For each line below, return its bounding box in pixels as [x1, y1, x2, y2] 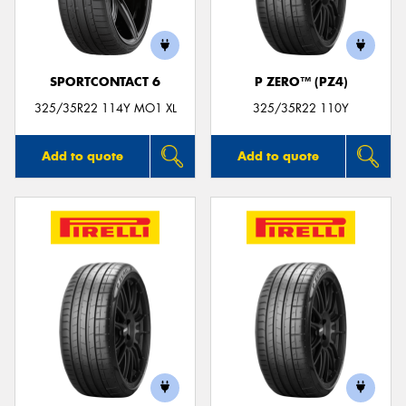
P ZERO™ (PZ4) [254, 74, 348, 90]
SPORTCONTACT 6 [50, 74, 160, 90]
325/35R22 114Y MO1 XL [34, 100, 177, 116]
